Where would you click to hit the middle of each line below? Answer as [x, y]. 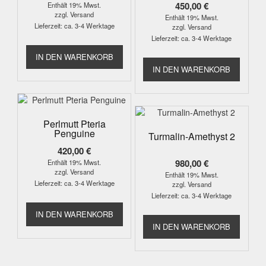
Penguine [74, 133]
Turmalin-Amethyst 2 [191, 136]
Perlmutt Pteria [74, 123]
